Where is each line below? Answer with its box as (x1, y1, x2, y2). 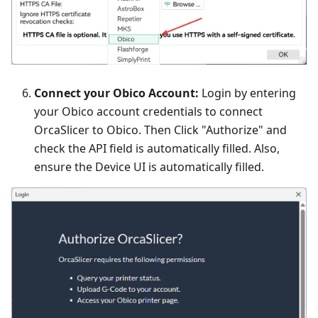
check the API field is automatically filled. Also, (34, 141, 280, 157)
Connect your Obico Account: (34, 85, 199, 102)
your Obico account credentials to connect (34, 104, 263, 120)
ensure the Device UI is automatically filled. (34, 159, 264, 175)
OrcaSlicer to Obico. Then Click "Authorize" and (34, 122, 287, 138)
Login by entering (199, 85, 296, 102)
